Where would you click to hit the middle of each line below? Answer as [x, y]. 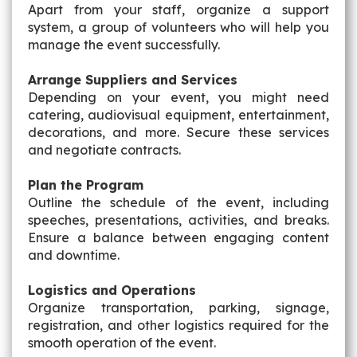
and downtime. [74, 255]
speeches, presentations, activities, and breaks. [178, 220]
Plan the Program [86, 185]
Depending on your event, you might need [178, 97]
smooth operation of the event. [124, 343]
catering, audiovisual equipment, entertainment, [178, 115]
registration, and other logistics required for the [178, 325]
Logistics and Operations [112, 290]
